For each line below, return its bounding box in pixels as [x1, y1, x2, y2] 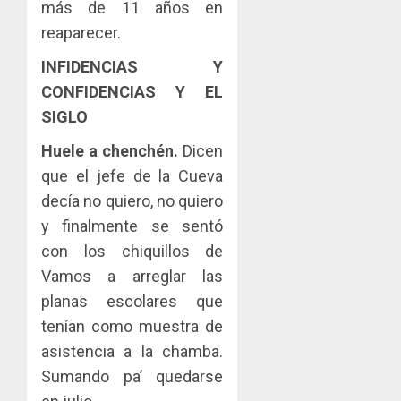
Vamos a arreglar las [41, 266, 224, 286]
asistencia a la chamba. [41, 341, 224, 361]
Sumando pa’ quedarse [41, 366, 224, 386]
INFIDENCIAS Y [41, 56, 224, 76]
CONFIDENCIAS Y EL [41, 81, 224, 101]
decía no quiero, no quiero [41, 191, 224, 210]
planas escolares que [41, 291, 224, 311]
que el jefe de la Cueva [41, 166, 224, 185]
